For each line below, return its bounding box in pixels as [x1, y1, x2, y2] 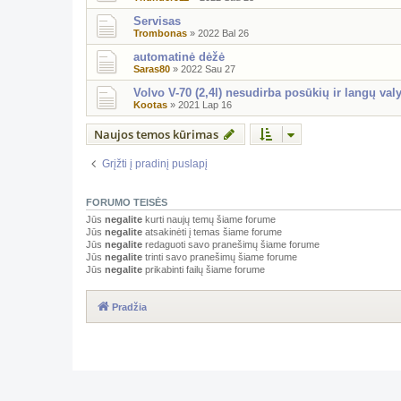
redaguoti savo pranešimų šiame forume [142, 238, 320, 250]
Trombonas [133, 27, 187, 38]
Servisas [133, 13, 181, 28]
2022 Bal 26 [198, 27, 249, 38]
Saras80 [133, 63, 170, 74]
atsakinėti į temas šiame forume [142, 226, 282, 237]
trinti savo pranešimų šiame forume [142, 251, 297, 262]
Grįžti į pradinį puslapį [102, 157, 208, 170]
